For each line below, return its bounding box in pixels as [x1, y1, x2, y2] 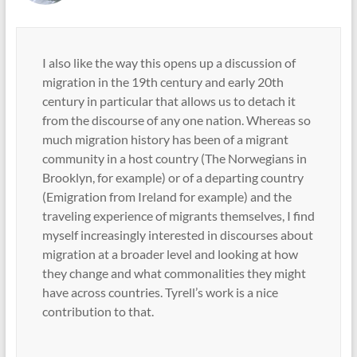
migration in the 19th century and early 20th [41, 74, 284, 90]
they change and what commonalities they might [41, 265, 306, 281]
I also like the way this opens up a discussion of [41, 55, 296, 71]
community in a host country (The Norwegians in [41, 151, 307, 167]
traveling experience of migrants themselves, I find [41, 208, 315, 224]
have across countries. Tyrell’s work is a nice [41, 284, 278, 300]
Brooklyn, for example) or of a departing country [41, 170, 304, 186]
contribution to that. [41, 304, 154, 320]
